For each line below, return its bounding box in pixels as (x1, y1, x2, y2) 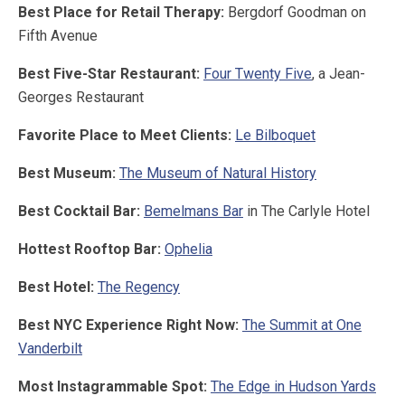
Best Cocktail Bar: (18, 202, 144, 221)
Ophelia (165, 240, 212, 259)
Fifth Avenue (18, 27, 98, 45)
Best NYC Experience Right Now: (18, 316, 242, 334)
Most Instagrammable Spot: (18, 378, 207, 396)
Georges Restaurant (18, 89, 144, 107)
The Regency (98, 278, 180, 297)
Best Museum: (18, 165, 119, 183)
